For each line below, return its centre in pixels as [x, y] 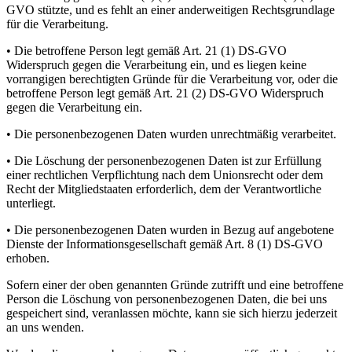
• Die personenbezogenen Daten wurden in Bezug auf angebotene [170, 230]
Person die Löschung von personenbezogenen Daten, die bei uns [167, 299]
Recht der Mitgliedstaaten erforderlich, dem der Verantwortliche [164, 189]
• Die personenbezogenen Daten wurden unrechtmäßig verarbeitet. [171, 134]
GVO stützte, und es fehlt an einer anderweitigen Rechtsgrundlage [170, 10]
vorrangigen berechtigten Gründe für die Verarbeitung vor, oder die [172, 79]
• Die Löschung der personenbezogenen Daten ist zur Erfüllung [164, 161]
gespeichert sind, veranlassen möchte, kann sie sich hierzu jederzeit [172, 313]
